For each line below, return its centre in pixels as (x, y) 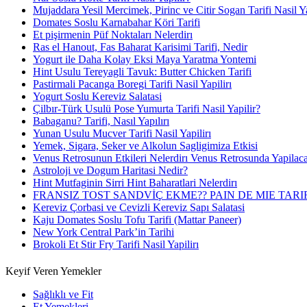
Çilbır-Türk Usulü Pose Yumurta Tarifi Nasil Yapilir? (147, 109)
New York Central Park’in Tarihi (103, 232)
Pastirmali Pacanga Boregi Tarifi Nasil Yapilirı (132, 84)
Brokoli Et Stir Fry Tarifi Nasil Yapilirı (116, 245)
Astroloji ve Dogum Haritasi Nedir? (110, 171)
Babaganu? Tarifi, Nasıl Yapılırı (101, 121)
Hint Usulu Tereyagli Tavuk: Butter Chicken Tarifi (142, 72)
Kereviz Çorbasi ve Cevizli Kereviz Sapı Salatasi (139, 208)
